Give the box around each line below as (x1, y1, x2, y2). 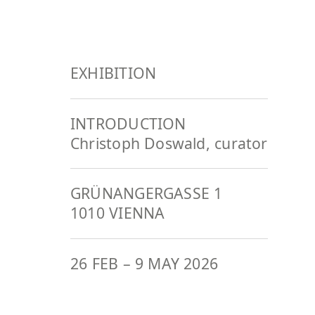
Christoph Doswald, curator (70, 132, 268, 153)
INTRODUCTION (70, 112, 186, 134)
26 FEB (70, 252, 119, 274)
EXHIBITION (70, 63, 157, 84)
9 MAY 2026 (134, 252, 219, 274)
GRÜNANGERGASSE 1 (70, 183, 223, 204)
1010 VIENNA (70, 202, 165, 224)
